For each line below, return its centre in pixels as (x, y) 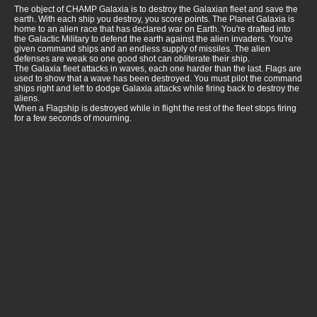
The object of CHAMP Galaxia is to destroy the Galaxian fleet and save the (156, 10)
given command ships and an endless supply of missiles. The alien (142, 49)
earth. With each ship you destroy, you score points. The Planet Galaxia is (154, 19)
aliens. (27, 99)
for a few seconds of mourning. (73, 119)
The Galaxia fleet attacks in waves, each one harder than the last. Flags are (158, 69)
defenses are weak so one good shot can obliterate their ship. (132, 59)
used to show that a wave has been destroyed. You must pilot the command (158, 79)
